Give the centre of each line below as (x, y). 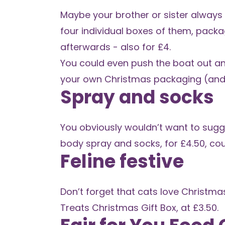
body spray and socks (110, 143)
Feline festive (122, 161)
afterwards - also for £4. (116, 47)
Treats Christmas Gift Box (118, 208)
